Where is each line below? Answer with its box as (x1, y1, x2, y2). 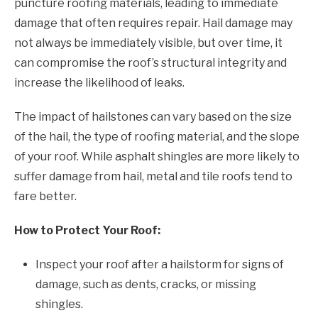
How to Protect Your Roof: (14, 223, 160, 237)
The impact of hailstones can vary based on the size (14, 109, 292, 124)
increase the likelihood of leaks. (14, 75, 185, 89)
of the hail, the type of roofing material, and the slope (14, 129, 300, 143)
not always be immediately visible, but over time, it (14, 35, 283, 50)
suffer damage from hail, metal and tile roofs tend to (14, 169, 292, 183)
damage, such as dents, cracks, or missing (35, 277, 256, 291)
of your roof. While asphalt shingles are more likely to (14, 149, 300, 163)
